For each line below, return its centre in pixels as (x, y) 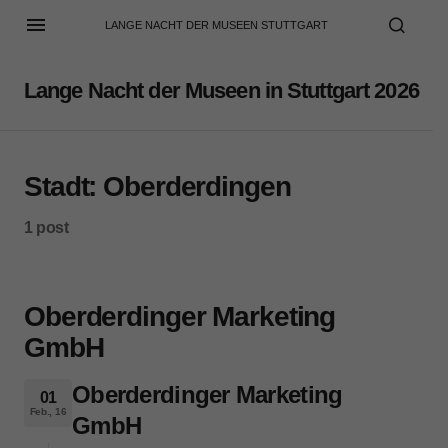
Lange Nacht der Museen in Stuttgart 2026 (221, 90)
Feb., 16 (48, 411)
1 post (46, 227)
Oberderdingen (197, 186)
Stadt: (64, 186)
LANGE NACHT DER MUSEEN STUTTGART (216, 25)
